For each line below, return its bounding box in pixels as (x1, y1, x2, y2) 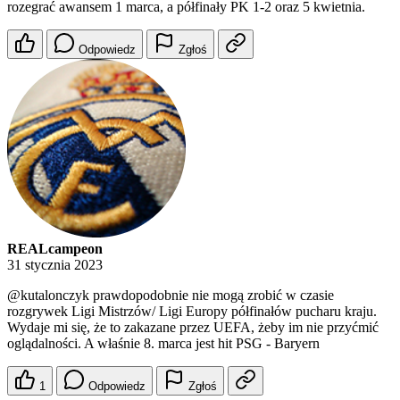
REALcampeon (7, 241, 103, 257)
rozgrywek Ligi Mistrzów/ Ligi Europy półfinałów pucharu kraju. (7, 304, 377, 320)
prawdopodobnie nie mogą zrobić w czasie (89, 287, 334, 304)
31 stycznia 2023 (7, 257, 103, 273)
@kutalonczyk (7, 287, 89, 304)
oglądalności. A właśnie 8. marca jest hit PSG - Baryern (7, 336, 320, 352)
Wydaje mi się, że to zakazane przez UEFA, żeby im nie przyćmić (7, 320, 379, 336)
